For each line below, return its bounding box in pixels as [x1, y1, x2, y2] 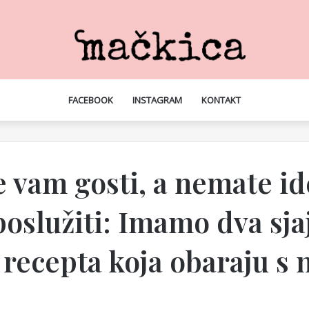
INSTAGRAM [132, 93, 182, 106]
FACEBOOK [68, 93, 113, 106]
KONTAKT [201, 93, 241, 106]
